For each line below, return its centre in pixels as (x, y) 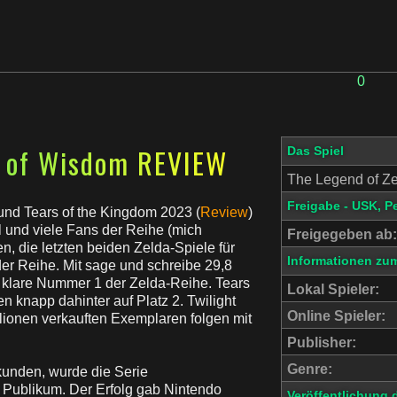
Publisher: (322, 343)
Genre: (310, 369)
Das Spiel (315, 151)
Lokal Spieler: (333, 289)
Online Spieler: (336, 316)
